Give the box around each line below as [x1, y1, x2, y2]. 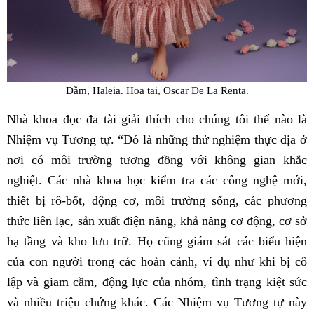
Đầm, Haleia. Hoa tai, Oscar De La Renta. [65, 84, 249, 97]
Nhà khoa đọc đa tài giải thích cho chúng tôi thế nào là [7, 112, 307, 127]
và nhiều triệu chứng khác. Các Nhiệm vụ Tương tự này [7, 295, 307, 310]
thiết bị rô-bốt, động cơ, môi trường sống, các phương [7, 193, 307, 208]
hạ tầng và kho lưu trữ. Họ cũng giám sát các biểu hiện [7, 234, 307, 249]
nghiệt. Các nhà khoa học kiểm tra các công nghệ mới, [7, 173, 307, 188]
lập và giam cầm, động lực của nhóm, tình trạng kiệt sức [7, 275, 307, 289]
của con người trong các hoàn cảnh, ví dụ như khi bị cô [7, 254, 307, 269]
